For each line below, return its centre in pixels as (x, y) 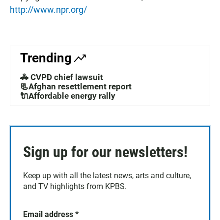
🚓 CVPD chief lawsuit (62, 77)
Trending (46, 58)
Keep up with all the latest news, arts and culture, (107, 176)
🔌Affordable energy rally (68, 96)
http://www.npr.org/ (48, 10)
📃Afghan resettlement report (76, 87)
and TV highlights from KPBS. (75, 187)
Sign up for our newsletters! (105, 152)
